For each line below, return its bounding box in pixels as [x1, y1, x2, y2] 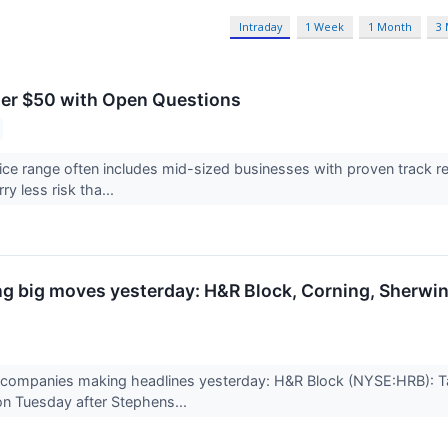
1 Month [368, 19, 413, 35]
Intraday [238, 19, 282, 35]
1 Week [305, 19, 345, 35]
